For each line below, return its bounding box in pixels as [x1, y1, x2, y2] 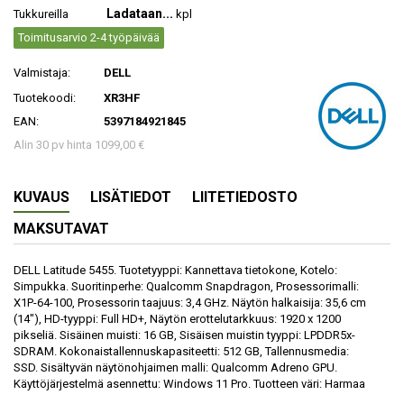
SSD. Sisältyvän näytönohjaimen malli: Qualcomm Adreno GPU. [14, 360, 337, 374]
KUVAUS [14, 188, 69, 206]
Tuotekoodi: [14, 90, 76, 105]
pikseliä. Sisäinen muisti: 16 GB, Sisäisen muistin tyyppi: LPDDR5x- [14, 327, 355, 342]
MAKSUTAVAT [14, 219, 109, 237]
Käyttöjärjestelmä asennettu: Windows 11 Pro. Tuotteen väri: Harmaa [14, 376, 365, 390]
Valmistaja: [14, 65, 70, 79]
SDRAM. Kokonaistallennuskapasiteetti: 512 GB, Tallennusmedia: [14, 344, 349, 358]
